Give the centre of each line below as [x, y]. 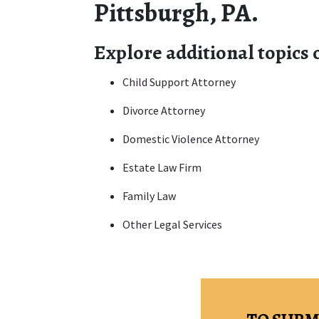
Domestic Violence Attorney [191, 139]
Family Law [149, 196]
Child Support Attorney [179, 82]
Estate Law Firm [162, 168]
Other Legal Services [172, 225]
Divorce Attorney [164, 111]
